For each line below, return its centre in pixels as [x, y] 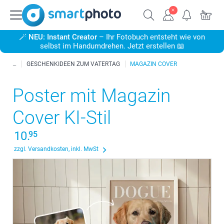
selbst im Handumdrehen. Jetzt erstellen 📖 [112, 46]
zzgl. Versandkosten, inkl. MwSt [56, 149]
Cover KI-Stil [62, 118]
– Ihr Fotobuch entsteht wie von [152, 37]
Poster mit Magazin [91, 96]
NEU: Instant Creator [64, 37]
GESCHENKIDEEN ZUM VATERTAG [73, 64]
